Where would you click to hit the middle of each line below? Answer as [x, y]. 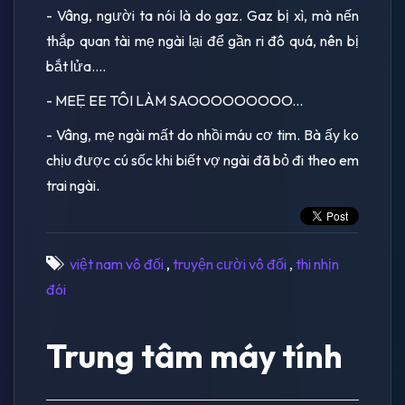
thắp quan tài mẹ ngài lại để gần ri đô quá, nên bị [202, 40]
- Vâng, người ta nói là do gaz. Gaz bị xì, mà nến [202, 15]
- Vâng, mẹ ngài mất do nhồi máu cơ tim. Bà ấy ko [202, 134]
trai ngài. [73, 185]
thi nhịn [317, 264]
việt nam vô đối [117, 264]
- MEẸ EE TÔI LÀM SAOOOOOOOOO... [174, 100]
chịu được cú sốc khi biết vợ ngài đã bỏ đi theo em [202, 160]
